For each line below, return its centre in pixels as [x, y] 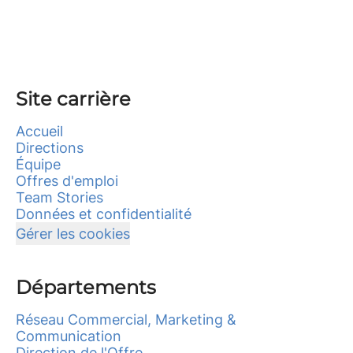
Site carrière [73, 99]
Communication [69, 336]
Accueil [39, 131]
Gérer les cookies [73, 234]
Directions [50, 148]
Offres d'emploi [67, 181]
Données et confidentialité [104, 214]
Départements [86, 287]
